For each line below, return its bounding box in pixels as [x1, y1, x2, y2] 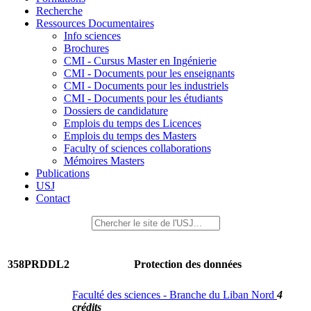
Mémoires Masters [63, 155, 144, 167]
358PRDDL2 [8, 258, 69, 270]
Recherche [35, 5, 83, 17]
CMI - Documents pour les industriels [63, 80, 228, 92]
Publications [35, 167, 90, 179]
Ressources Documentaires [35, 17, 154, 29]
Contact [35, 192, 70, 204]
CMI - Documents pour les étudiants [63, 92, 223, 104]
